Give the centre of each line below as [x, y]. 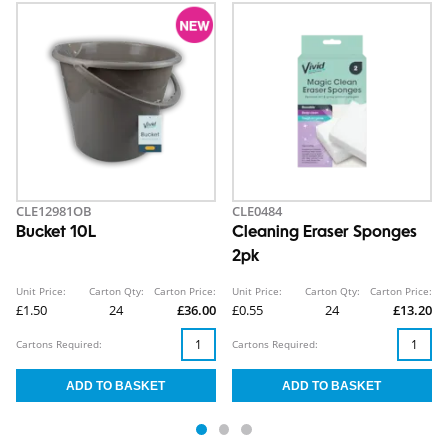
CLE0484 [257, 211]
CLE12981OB [54, 211]
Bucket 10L [56, 233]
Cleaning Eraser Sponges [324, 233]
